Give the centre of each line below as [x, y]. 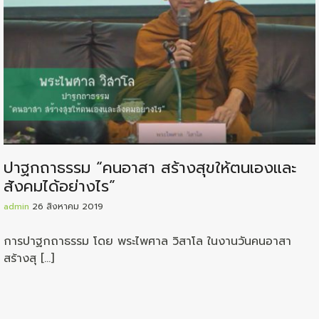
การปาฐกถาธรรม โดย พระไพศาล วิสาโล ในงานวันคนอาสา [147, 241]
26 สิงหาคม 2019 [68, 206]
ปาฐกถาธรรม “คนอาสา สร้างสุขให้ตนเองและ [150, 167]
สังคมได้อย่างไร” [59, 186]
